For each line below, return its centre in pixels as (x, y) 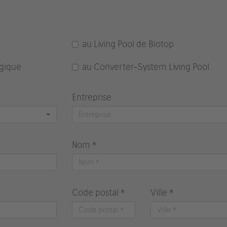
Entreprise (91, 97)
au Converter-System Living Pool (145, 67)
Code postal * (98, 192)
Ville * (162, 192)
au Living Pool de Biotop (128, 44)
